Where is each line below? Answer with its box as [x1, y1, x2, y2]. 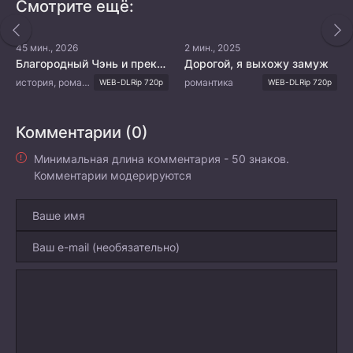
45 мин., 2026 [16, 42, 78, 54]
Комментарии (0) [16, 123, 148, 142]
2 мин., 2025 [184, 42, 240, 54]
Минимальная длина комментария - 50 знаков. [34, 152, 289, 165]
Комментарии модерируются [34, 169, 191, 182]
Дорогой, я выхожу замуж [184, 57, 329, 70]
